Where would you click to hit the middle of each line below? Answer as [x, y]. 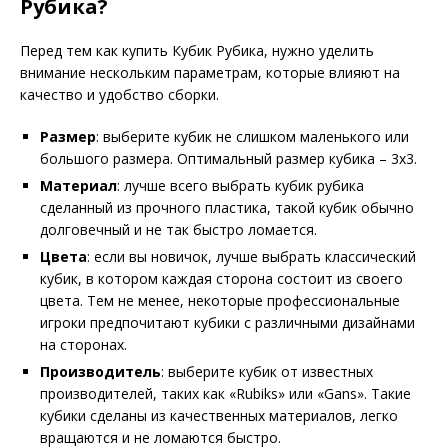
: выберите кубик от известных [267, 371]
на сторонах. [83, 344]
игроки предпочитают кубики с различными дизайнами [227, 322]
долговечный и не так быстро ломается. [178, 229]
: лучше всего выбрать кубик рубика [240, 185]
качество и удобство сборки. [119, 94]
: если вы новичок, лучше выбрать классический [251, 256]
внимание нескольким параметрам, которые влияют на [210, 72]
